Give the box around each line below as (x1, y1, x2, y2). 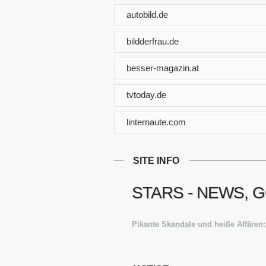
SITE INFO (133, 155, 179, 166)
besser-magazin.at (126, 62, 199, 73)
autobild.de (126, 9, 168, 20)
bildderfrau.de (126, 36, 179, 46)
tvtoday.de (126, 89, 166, 100)
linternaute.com (126, 116, 186, 127)
